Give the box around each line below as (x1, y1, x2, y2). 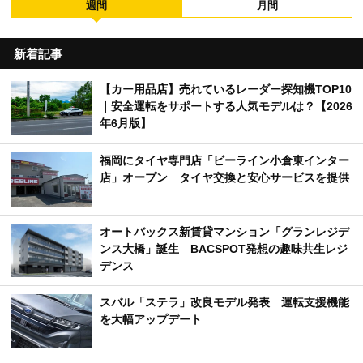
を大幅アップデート (100, 313, 202, 327)
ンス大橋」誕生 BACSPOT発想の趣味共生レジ (100, 241, 348, 255)
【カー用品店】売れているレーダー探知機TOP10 (100, 83, 352, 96)
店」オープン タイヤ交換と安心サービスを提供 (100, 170, 349, 184)
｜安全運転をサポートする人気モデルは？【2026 (100, 100, 352, 113)
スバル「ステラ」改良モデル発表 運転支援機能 (100, 296, 349, 310)
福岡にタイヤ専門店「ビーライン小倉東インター (100, 153, 349, 167)
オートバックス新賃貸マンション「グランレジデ (100, 224, 349, 238)
